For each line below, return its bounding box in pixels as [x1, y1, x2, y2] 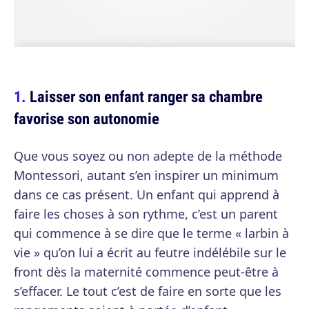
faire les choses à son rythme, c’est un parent [14, 206, 278, 222]
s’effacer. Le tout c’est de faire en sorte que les [14, 283, 281, 299]
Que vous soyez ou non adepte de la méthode [14, 148, 282, 164]
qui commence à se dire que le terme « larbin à [14, 225, 289, 241]
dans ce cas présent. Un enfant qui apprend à [14, 186, 279, 203]
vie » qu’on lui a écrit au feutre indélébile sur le [14, 244, 286, 261]
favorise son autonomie [14, 108, 159, 129]
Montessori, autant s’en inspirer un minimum [14, 167, 279, 183]
